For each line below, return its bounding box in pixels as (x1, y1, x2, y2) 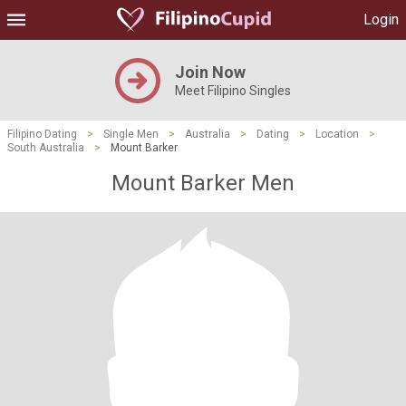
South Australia (7, 141, 84, 154)
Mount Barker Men (111, 170, 295, 196)
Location (315, 128, 359, 140)
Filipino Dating (7, 128, 77, 140)
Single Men (103, 128, 159, 140)
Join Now (175, 63, 246, 82)
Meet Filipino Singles (175, 83, 291, 98)
